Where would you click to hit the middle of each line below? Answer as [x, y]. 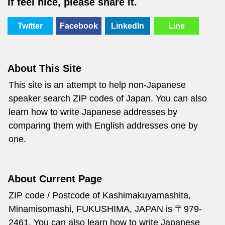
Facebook [79, 26]
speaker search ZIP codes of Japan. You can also [108, 98]
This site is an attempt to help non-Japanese [97, 85]
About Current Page [55, 179]
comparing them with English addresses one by [103, 126]
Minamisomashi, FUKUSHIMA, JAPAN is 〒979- [105, 209]
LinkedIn [128, 26]
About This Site [44, 68]
